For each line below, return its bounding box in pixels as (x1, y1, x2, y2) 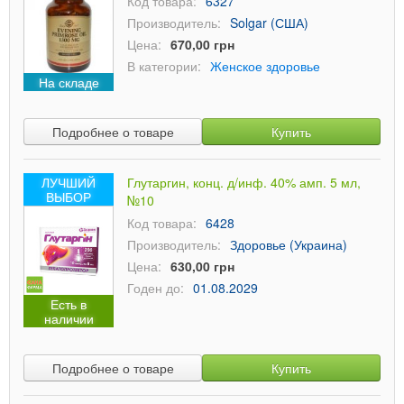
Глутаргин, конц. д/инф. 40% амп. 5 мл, (127, 173, 361, 191)
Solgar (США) (230, 14, 308, 32)
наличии (43, 309, 94, 327)
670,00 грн (170, 35, 234, 53)
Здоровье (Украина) (230, 235, 347, 253)
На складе (38, 73, 99, 91)
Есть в (50, 295, 87, 313)
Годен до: (127, 279, 184, 297)
